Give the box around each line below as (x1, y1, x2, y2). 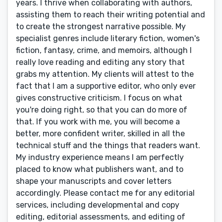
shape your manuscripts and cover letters (16, 176, 171, 186)
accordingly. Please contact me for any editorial (16, 188, 195, 198)
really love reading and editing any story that (16, 57, 185, 67)
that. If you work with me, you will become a (16, 117, 180, 126)
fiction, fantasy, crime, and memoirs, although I (16, 46, 192, 55)
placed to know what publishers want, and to (16, 165, 183, 174)
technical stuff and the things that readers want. (16, 141, 200, 150)
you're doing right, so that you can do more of (16, 105, 187, 114)
